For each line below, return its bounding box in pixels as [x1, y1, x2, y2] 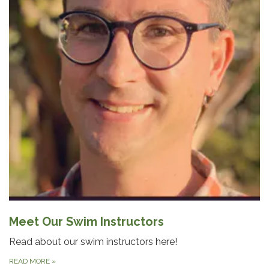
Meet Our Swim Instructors [9, 214, 164, 229]
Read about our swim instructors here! [9, 236, 177, 248]
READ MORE [9, 257, 52, 266]
